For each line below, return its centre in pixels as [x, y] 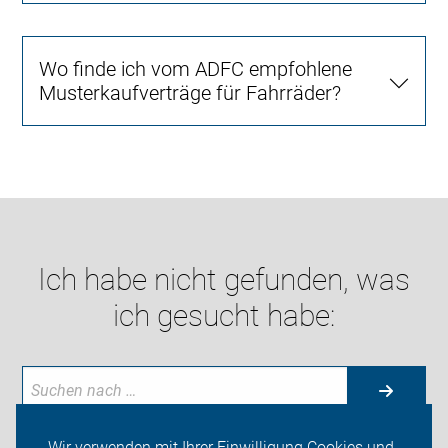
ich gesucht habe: [224, 315]
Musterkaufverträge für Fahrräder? [190, 92]
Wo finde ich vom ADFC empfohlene [196, 68]
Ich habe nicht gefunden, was [224, 279]
